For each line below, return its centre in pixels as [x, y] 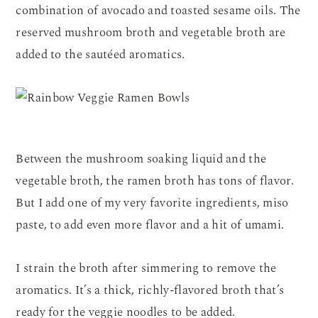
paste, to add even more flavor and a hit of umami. [150, 225]
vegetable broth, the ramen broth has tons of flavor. [155, 181]
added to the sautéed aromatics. [100, 55]
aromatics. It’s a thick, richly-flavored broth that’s [150, 290]
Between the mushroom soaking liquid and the [141, 159]
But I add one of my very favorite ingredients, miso [152, 203]
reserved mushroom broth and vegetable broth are [151, 33]
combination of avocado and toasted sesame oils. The [158, 11]
